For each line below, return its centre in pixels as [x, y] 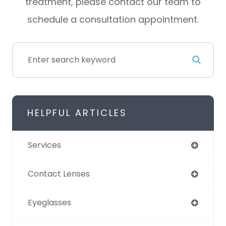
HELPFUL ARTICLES [77, 112]
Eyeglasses [49, 202]
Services [44, 145]
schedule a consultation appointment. [113, 19]
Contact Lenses [59, 174]
